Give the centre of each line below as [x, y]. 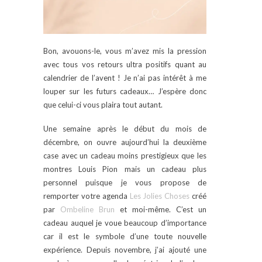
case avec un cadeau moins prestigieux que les [125, 155]
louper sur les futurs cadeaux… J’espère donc [125, 91]
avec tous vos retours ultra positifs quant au [125, 64]
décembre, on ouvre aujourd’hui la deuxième [125, 142]
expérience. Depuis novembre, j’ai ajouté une [125, 249]
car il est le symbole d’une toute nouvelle [125, 236]
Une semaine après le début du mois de [125, 128]
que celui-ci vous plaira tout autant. [103, 104]
